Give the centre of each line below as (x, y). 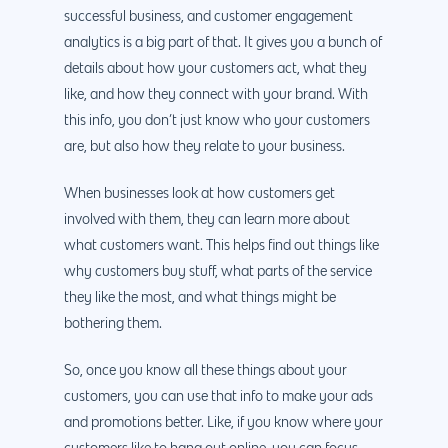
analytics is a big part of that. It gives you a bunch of (223, 42)
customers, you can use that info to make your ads (218, 396)
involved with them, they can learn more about (207, 219)
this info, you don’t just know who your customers (217, 120)
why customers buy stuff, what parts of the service (218, 271)
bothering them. (113, 323)
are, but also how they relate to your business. (204, 146)
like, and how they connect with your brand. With (216, 94)
